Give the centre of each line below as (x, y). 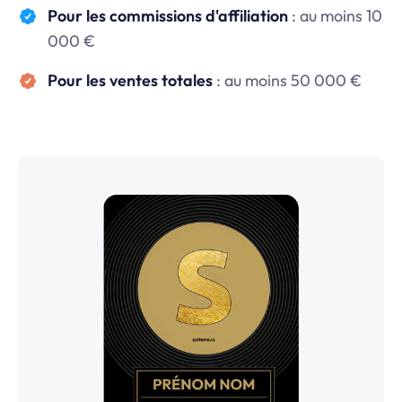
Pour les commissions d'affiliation (169, 16)
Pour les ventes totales (131, 81)
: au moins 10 (336, 16)
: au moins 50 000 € (288, 81)
